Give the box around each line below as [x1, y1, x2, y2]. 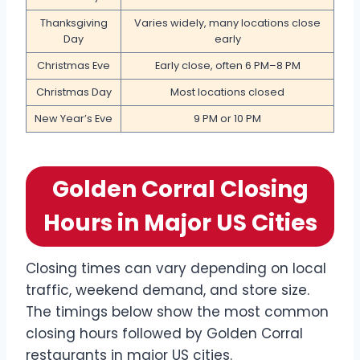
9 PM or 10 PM [194, 112, 261, 126]
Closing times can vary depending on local [26, 259, 326, 279]
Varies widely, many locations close [134, 16, 321, 31]
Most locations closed [170, 85, 284, 100]
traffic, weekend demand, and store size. [26, 280, 309, 301]
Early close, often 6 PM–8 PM [154, 59, 301, 73]
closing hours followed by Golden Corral [26, 324, 303, 344]
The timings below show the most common [26, 302, 329, 322]
